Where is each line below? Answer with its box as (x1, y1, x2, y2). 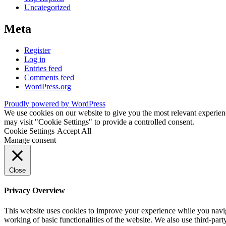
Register (24, 46, 50, 55)
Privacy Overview (4, 186, 65, 195)
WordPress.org (24, 82, 71, 91)
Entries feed (24, 64, 62, 73)
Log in (24, 55, 45, 64)
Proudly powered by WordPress (4, 99, 105, 108)
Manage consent (4, 136, 56, 145)
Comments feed (24, 73, 74, 82)
